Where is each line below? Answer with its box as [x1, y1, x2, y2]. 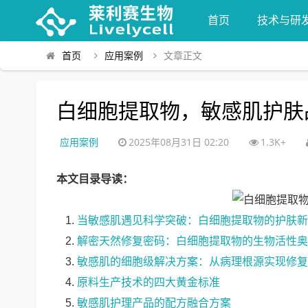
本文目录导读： [56, 173, 133, 185]
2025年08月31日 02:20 [129, 135, 232, 148]
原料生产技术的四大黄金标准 [77, 276, 220, 288]
